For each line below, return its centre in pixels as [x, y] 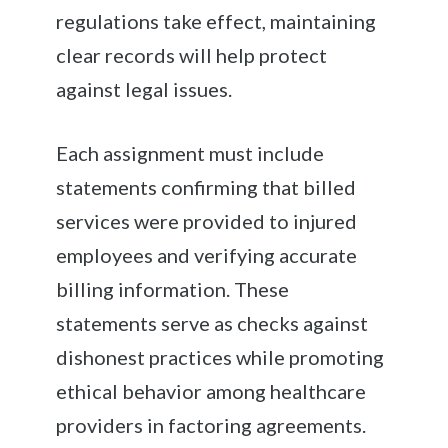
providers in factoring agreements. [211, 424]
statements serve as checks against [212, 322]
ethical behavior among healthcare [211, 390]
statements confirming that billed [206, 186]
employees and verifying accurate [207, 254]
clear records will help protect [192, 54]
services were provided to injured [207, 220]
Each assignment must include [190, 152]
